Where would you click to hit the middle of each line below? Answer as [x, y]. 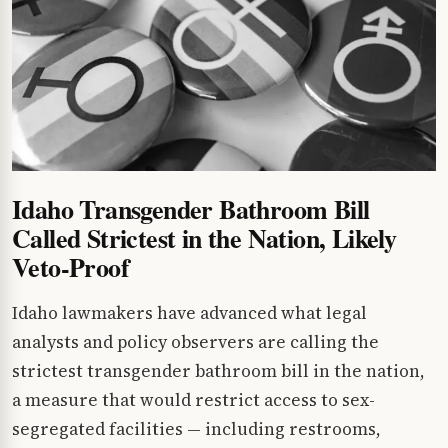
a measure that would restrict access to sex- [193, 399]
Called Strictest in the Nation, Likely [204, 237]
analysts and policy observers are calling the [195, 341]
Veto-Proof [71, 266]
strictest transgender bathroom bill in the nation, [218, 370]
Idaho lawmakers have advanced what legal [189, 312]
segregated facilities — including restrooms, [196, 428]
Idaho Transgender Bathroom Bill [191, 208]
